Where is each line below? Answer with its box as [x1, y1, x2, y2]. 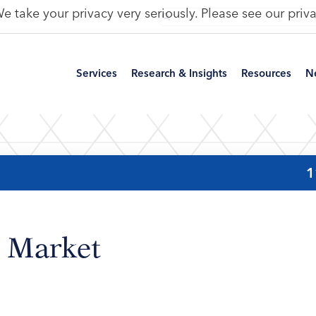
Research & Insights [130, 66, 227, 80]
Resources [241, 66, 291, 80]
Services [75, 66, 117, 80]
